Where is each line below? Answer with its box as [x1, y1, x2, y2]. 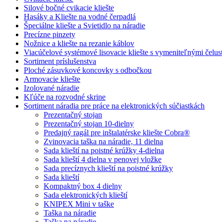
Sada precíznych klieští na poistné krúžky [44, 164, 173, 172]
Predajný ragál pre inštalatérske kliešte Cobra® [44, 128, 190, 137]
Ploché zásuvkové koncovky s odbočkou [24, 66, 152, 74]
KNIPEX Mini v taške [44, 200, 114, 208]
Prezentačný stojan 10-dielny [44, 119, 134, 128]
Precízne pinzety [24, 30, 75, 39]
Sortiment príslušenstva [24, 57, 96, 65]
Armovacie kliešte [24, 75, 80, 83]
